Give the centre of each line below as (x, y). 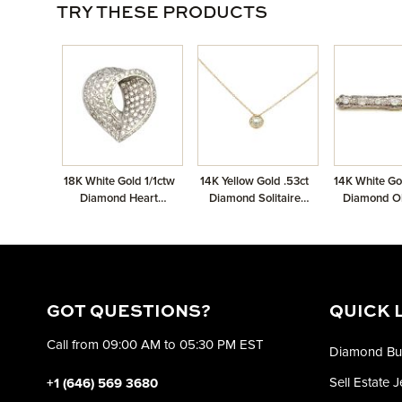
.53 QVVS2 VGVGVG (254, 249)
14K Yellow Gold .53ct (255, 181)
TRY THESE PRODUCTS (162, 13)
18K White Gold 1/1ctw (119, 181)
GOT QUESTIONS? (129, 312)
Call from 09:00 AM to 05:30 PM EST (155, 345)
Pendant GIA (254, 215)
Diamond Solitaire (254, 198)
